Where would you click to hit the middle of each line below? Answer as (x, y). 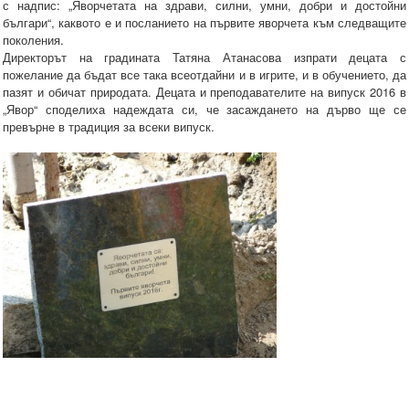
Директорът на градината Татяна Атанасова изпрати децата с (204, 58)
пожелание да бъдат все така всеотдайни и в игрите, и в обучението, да (204, 75)
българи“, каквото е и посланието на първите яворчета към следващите (204, 23)
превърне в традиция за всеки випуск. (110, 127)
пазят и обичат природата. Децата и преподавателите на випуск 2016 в (204, 92)
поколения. (33, 40)
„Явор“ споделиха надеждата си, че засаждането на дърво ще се (204, 110)
